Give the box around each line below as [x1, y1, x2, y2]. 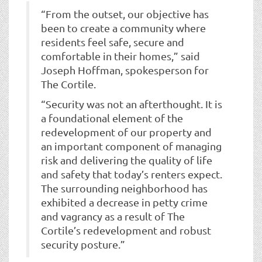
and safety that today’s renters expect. [41, 167, 222, 180]
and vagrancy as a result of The [41, 209, 185, 222]
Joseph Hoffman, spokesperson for [41, 63, 209, 76]
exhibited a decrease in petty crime [41, 195, 208, 208]
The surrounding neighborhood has [41, 181, 208, 194]
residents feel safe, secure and [41, 35, 184, 48]
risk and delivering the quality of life [41, 153, 212, 166]
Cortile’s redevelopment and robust [41, 223, 211, 236]
